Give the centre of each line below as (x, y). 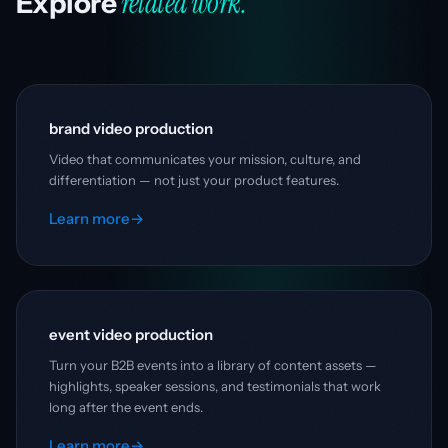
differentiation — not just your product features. (194, 179)
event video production (131, 334)
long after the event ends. (126, 406)
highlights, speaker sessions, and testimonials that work (215, 385)
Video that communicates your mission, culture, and (205, 158)
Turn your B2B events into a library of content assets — (213, 364)
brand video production (131, 128)
